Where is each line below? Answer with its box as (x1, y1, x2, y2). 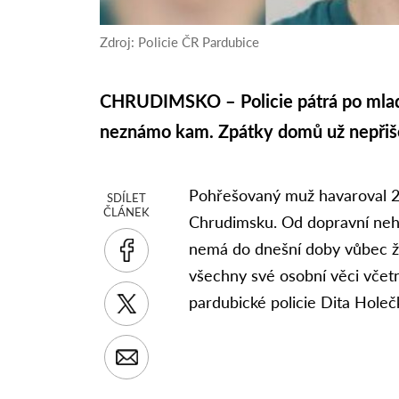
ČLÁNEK (103, 204, 151, 219)
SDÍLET (107, 190, 147, 205)
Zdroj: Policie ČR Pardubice (100, 33, 260, 50)
